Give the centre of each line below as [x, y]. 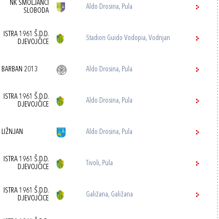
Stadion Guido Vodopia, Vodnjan [128, 38]
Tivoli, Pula [100, 164]
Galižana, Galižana [110, 195]
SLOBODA [36, 11]
